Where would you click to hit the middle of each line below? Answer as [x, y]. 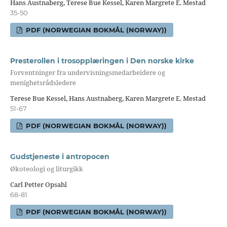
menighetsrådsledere [43, 82]
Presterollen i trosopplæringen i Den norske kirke [102, 61]
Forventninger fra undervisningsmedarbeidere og [87, 72]
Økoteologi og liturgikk [46, 168]
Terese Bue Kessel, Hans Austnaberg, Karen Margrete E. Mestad [108, 99]
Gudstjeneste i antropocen [60, 157]
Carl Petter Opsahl [38, 185]
